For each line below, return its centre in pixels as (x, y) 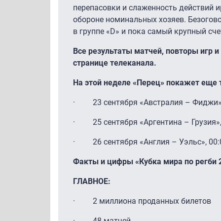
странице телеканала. (115, 63)
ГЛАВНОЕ (91, 181)
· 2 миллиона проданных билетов (142, 201)
